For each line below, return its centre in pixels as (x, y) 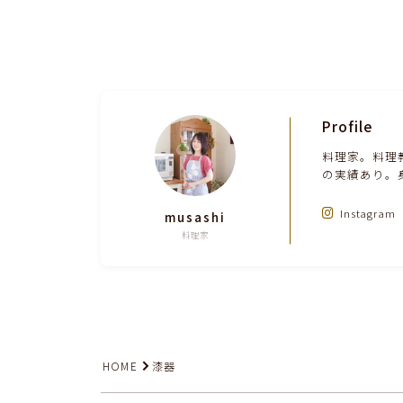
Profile (348, 126)
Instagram (367, 213)
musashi (195, 217)
